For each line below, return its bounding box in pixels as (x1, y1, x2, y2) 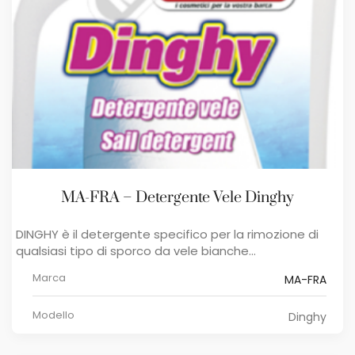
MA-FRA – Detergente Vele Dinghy (61, 188, 294, 208)
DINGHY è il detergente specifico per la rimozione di (16, 226, 319, 243)
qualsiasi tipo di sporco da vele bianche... (16, 242, 256, 260)
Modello (32, 307, 74, 323)
